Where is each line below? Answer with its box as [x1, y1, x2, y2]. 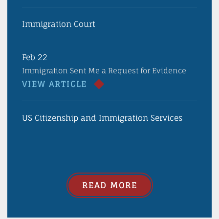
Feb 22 [22, 52, 47, 62]
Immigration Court [22, 19, 95, 29]
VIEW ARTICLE [22, 79, 87, 89]
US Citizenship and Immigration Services [22, 113, 182, 123]
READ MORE [82, 180, 137, 190]
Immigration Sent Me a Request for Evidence [22, 66, 186, 75]
